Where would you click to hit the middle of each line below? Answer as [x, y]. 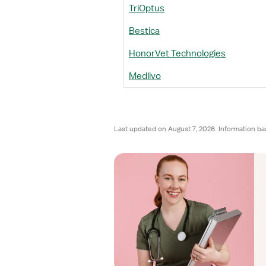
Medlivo [145, 76]
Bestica [144, 31]
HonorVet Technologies [177, 53]
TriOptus [147, 8]
